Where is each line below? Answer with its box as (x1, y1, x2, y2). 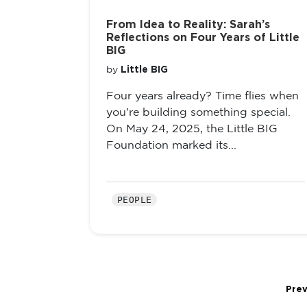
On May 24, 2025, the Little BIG (106, 124, 278, 134)
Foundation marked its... (106, 140, 236, 151)
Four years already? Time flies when (106, 91, 299, 101)
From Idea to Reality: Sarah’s (106, 19, 270, 30)
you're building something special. (106, 108, 291, 118)
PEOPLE (117, 195, 152, 205)
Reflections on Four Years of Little (106, 32, 299, 43)
